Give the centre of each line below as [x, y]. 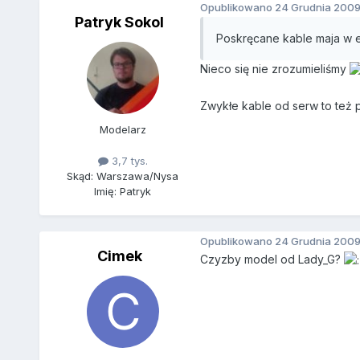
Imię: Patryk [123, 192]
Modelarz [123, 130]
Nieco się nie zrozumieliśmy [274, 69]
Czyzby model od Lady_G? [272, 260]
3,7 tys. [128, 161]
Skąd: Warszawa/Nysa [123, 176]
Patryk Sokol [120, 22]
